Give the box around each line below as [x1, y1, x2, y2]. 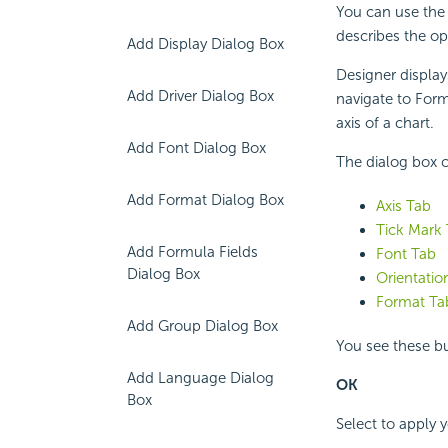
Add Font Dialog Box [127, 139, 266, 157]
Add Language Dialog [127, 369, 274, 387]
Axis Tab [375, 197, 431, 216]
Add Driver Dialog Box [127, 87, 274, 105]
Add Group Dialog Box [127, 317, 278, 335]
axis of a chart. [335, 114, 434, 133]
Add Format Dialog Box [127, 191, 284, 209]
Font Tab [375, 245, 436, 264]
